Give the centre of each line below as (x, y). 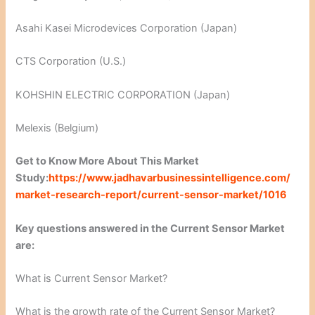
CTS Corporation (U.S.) (71, 62)
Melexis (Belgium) (57, 128)
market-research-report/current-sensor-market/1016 (152, 195)
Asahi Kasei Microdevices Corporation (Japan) (127, 28)
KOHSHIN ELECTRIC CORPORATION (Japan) (123, 95)
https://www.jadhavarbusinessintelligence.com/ (170, 178)
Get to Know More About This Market (108, 161)
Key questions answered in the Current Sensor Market (150, 228)
